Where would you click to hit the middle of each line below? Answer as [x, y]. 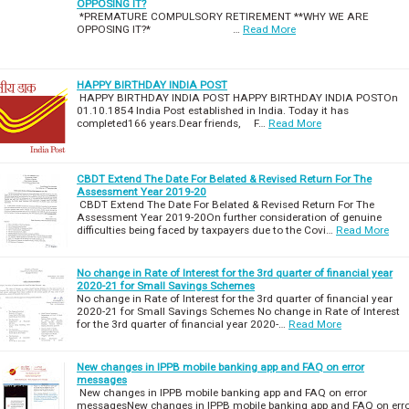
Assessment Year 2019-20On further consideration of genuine [229, 217]
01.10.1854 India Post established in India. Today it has [213, 110]
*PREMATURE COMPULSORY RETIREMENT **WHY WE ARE [223, 16]
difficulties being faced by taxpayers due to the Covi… [205, 230]
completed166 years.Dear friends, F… [171, 123]
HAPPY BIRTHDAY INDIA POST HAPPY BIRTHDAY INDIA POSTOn [237, 97]
